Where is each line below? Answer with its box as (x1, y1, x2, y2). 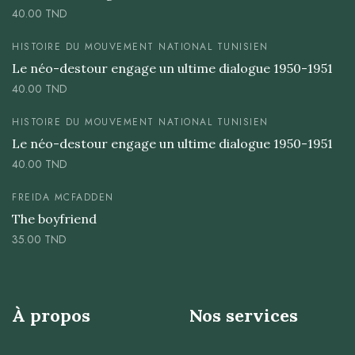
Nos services (189, 304, 298, 327)
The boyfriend (12, 211, 97, 227)
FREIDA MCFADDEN (12, 190, 114, 205)
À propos (12, 304, 90, 327)
